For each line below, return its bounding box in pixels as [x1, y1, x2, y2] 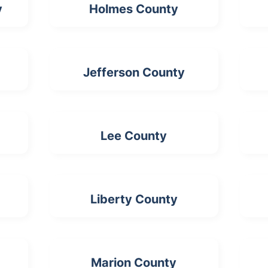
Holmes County [89, 2, 179, 16]
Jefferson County [83, 65, 185, 80]
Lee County [100, 129, 167, 143]
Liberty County [90, 192, 178, 206]
